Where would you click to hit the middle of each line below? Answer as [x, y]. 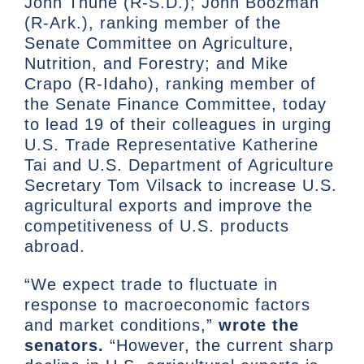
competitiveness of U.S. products [157, 226]
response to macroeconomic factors [167, 305]
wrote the [259, 325]
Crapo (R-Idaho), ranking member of [170, 84]
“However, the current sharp [222, 346]
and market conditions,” [121, 325]
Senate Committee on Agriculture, [159, 43]
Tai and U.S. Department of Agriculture [179, 165]
